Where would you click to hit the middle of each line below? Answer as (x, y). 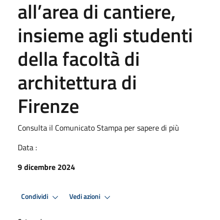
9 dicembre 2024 (46, 167)
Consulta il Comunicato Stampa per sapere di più (98, 127)
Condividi (35, 197)
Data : (27, 147)
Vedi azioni (85, 197)
